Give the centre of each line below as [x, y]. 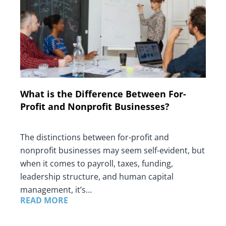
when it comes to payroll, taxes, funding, [97, 163]
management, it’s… [56, 189]
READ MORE [44, 200]
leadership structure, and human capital [97, 176]
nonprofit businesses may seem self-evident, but [112, 150]
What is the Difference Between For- [103, 94]
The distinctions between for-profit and [95, 137]
